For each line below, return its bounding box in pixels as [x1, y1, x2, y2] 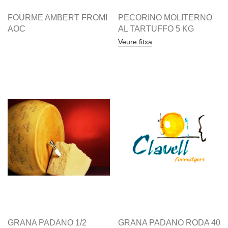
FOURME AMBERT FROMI [8, 13, 107, 22]
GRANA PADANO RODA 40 [118, 218, 220, 227]
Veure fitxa [118, 38, 152, 46]
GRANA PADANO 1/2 [8, 218, 87, 227]
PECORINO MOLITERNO [118, 13, 212, 22]
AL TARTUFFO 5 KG [118, 24, 194, 33]
